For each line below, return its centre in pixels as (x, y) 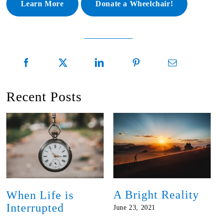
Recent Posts (44, 97)
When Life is (40, 195)
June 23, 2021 (134, 208)
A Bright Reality (156, 195)
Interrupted (35, 208)
